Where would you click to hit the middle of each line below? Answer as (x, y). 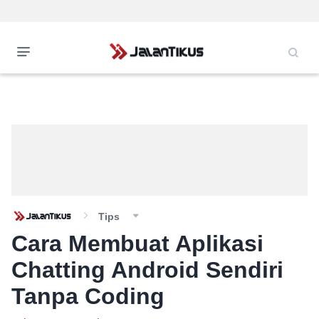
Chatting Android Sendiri (147, 270)
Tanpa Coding (88, 296)
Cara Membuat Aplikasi (137, 244)
